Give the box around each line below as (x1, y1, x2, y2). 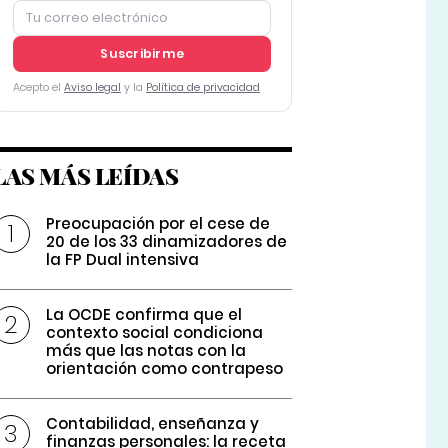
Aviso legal (63, 80, 121, 96)
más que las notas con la (46, 340, 247, 362)
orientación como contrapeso (46, 358, 284, 380)
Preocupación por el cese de (46, 213, 271, 235)
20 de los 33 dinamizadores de (46, 231, 288, 253)
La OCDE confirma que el (46, 304, 243, 326)
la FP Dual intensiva (46, 249, 200, 271)
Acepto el (12, 80, 64, 96)
